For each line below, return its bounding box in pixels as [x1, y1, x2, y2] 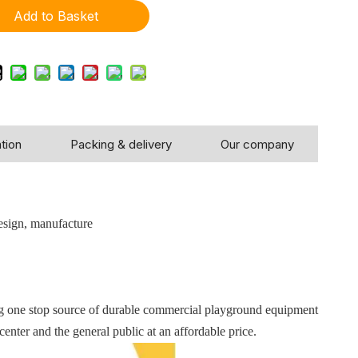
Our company [220, 137, 294, 152]
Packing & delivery [70, 137, 172, 152]
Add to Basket [14, 8, 99, 24]
